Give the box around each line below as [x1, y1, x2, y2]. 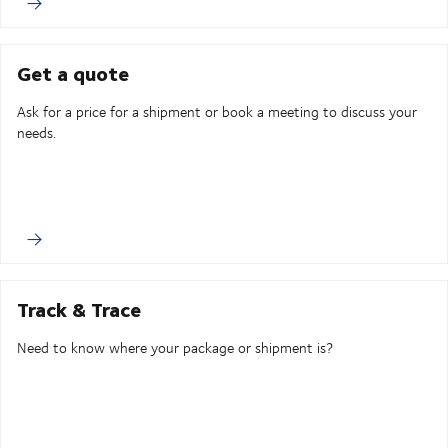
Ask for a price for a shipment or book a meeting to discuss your [17, 101, 417, 123]
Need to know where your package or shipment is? [17, 337, 337, 359]
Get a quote [17, 57, 129, 89]
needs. [17, 122, 56, 144]
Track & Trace [17, 293, 141, 325]
